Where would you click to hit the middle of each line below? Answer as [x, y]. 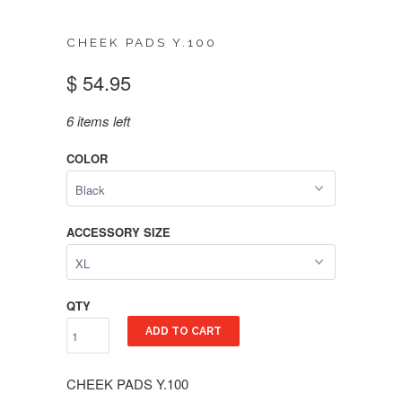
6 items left [98, 121]
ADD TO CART [184, 331]
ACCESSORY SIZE [118, 232]
